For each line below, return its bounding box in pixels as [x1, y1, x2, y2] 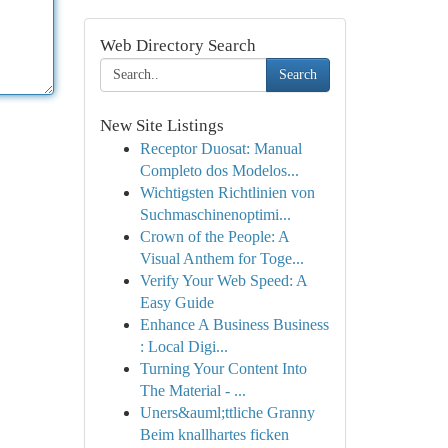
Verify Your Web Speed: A [139, 272, 307, 289]
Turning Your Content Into [139, 360, 307, 377]
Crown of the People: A [139, 228, 289, 245]
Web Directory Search [99, 36, 256, 55]
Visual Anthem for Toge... [139, 250, 304, 267]
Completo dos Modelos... [139, 162, 299, 179]
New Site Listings [99, 116, 224, 135]
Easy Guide [139, 294, 214, 311]
